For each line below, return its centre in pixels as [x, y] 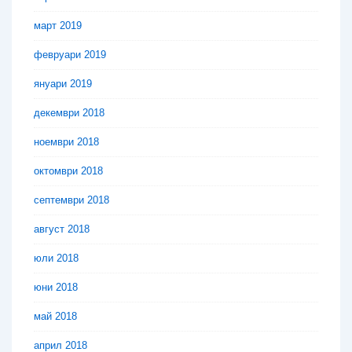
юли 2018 [56, 258]
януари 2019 [63, 84]
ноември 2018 [66, 142]
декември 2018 [69, 113]
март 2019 [58, 26]
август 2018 [62, 229]
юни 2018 [56, 288]
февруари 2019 [70, 55]
